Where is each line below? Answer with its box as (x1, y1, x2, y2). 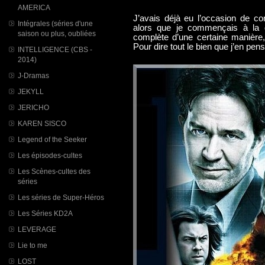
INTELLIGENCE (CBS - (18, 46, 92, 53)
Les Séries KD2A (18, 209, 73, 217)
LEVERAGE (18, 225, 56, 233)
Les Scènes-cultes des (18, 167, 91, 175)
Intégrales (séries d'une (18, 20, 93, 27)
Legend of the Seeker (18, 135, 87, 143)
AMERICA (18, 4, 50, 11)
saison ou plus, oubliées (18, 30, 96, 37)
